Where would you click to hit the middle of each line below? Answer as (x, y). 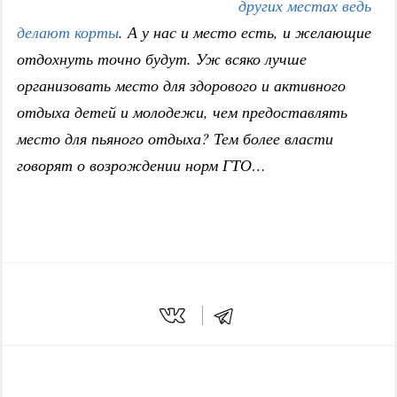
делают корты (68, 32)
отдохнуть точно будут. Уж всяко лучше (162, 59)
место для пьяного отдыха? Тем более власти (175, 139)
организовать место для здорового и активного (181, 86)
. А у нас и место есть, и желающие (245, 32)
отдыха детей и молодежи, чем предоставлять (182, 112)
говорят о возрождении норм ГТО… (141, 165)
